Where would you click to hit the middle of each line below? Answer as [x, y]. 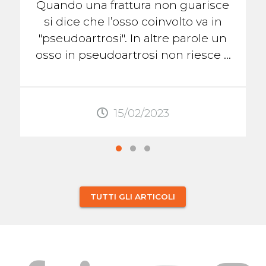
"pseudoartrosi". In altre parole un [133, 39]
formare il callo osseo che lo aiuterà [133, 72]
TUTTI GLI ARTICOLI [133, 197]
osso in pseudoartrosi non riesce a [133, 55]
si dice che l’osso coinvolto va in [133, 22]
